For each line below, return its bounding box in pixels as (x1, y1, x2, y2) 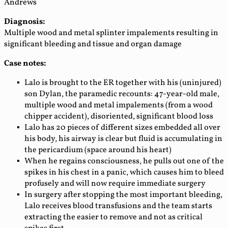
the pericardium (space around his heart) (24, 144, 172, 156)
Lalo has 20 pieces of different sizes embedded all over (24, 122, 220, 133)
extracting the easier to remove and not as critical (24, 211, 203, 223)
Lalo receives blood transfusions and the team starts (24, 200, 212, 212)
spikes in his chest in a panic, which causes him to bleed (24, 166, 224, 178)
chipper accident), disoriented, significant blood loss (24, 110, 213, 122)
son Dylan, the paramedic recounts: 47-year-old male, (24, 88, 219, 100)
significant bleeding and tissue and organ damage (4, 38, 182, 50)
